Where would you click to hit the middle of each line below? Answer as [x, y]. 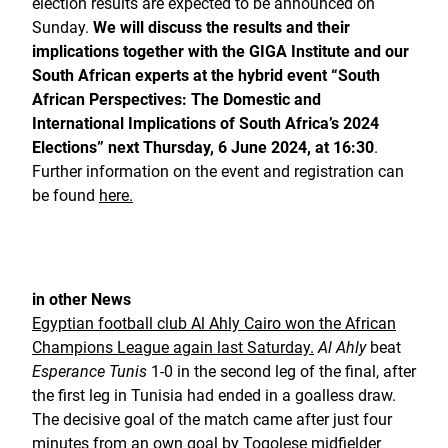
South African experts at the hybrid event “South [206, 75]
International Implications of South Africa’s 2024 [205, 123]
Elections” [68, 147]
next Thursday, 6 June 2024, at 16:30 [241, 147]
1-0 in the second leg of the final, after [281, 371]
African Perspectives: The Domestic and [176, 99]
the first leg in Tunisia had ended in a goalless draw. [214, 395]
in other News [81, 299]
